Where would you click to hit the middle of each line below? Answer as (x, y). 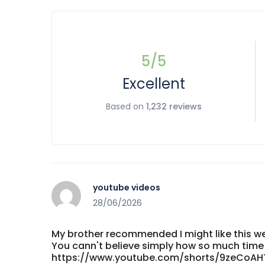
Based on (126, 106)
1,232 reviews (174, 106)
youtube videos (127, 188)
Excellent (153, 84)
